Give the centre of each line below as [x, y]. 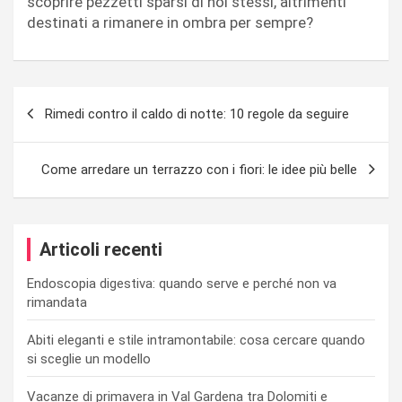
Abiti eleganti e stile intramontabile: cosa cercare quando [196, 340]
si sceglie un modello [89, 358]
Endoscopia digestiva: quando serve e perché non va [182, 283]
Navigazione [74, 100]
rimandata [57, 302]
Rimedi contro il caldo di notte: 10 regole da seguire [197, 114]
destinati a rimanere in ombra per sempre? [170, 22]
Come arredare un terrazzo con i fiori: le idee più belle [199, 169]
